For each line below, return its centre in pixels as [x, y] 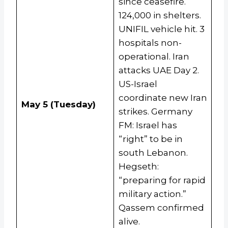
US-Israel [138, 84]
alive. [129, 222]
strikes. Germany [155, 112]
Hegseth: [138, 167]
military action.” [152, 194]
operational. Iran [154, 57]
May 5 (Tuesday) [58, 105]
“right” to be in [150, 139]
